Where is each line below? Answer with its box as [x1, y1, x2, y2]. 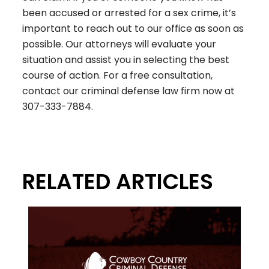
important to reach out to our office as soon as [22, 22, 244, 36]
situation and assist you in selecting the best [22, 53, 230, 67]
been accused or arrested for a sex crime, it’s [22, 6, 237, 20]
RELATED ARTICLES [22, 166, 214, 198]
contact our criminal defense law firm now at [22, 84, 235, 98]
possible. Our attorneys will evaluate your [22, 37, 217, 52]
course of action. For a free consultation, [22, 68, 213, 83]
